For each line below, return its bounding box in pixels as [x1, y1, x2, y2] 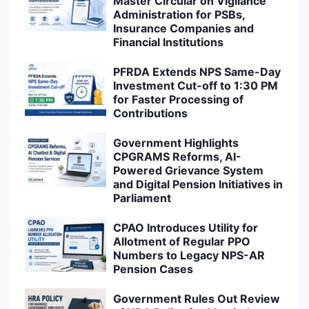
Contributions [112, 106, 188, 121]
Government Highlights [112, 136, 239, 150]
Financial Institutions [112, 35, 223, 50]
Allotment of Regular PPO [112, 235, 250, 249]
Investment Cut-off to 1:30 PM [112, 79, 278, 93]
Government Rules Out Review [112, 292, 280, 306]
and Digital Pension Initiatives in [112, 177, 283, 192]
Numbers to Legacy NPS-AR [112, 248, 265, 263]
